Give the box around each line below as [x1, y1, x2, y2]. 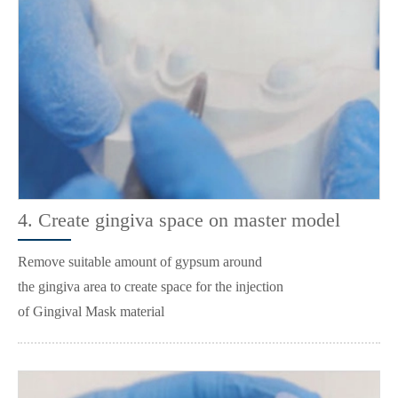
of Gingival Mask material [18, 303, 164, 319]
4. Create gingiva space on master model [18, 208, 340, 231]
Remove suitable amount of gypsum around [18, 253, 262, 269]
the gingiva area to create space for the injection [18, 278, 283, 294]
